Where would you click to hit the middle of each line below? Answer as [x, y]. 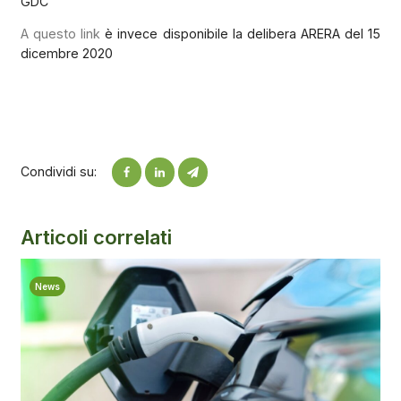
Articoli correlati [96, 237]
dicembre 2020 [66, 54]
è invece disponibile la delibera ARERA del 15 [240, 34]
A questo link [60, 34]
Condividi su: [58, 172]
